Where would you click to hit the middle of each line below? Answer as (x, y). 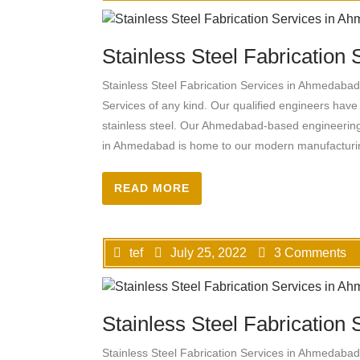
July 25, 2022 (209, 253)
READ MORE (152, 188)
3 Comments (310, 253)
